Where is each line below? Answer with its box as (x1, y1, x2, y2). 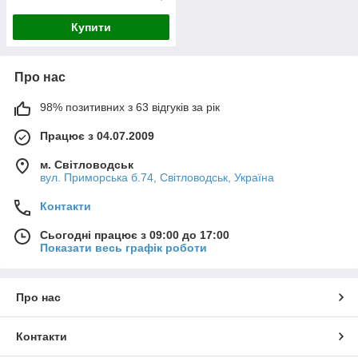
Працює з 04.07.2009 (40, 129, 154, 143)
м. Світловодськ (40, 158, 133, 172)
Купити (71, 21, 111, 34)
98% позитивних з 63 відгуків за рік (40, 101, 220, 114)
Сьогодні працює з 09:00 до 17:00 (40, 229, 229, 242)
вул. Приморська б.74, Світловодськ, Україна (40, 171, 274, 185)
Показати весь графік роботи (40, 241, 207, 255)
